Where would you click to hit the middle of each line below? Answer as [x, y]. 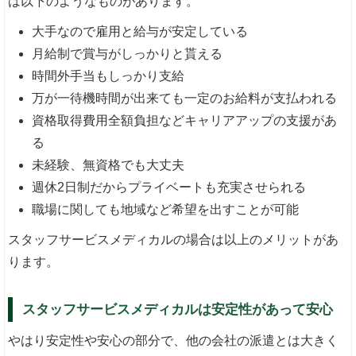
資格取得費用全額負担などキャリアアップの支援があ [185, 121]
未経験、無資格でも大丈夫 [108, 165]
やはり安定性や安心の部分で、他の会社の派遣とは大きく [174, 341]
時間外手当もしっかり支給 [108, 76]
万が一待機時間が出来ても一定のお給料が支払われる [185, 99]
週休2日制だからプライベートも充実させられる [169, 188]
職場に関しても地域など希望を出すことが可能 [166, 210]
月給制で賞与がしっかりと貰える [128, 54]
